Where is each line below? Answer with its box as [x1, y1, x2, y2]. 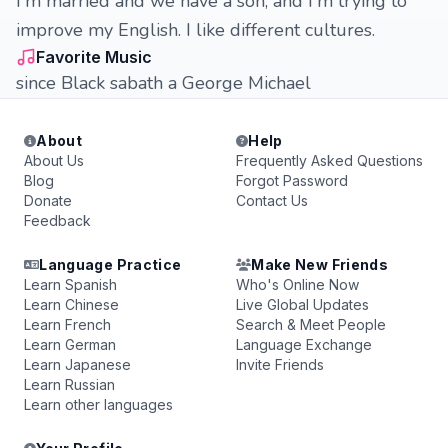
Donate [24, 192, 72, 209]
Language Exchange [236, 336, 372, 353]
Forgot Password [236, 172, 348, 189]
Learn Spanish [24, 276, 117, 293]
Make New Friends [251, 256, 388, 273]
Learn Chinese [24, 296, 119, 313]
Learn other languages [24, 396, 173, 413]
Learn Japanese [24, 356, 131, 373]
